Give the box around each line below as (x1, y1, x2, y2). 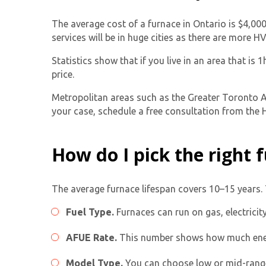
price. (52, 68, 74, 80)
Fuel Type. (66, 206, 114, 217)
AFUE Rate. (66, 232, 117, 243)
